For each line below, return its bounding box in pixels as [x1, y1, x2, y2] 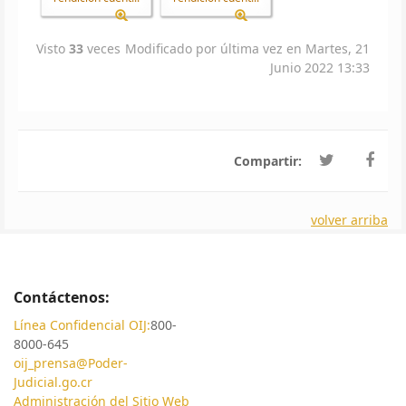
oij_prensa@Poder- [14, 353, 128, 372]
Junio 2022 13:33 [270, 58, 370, 76]
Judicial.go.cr [14, 372, 92, 391]
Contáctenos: [14, 286, 110, 307]
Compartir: [234, 151, 305, 169]
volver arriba [311, 210, 388, 228]
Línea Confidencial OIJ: [14, 315, 150, 333]
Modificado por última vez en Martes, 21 [125, 39, 370, 57]
